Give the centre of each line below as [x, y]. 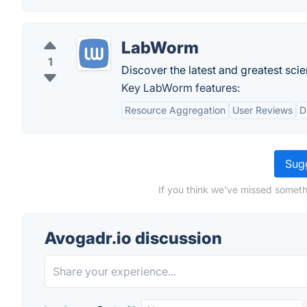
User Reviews [262, 110]
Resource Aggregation [175, 110]
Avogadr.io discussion [133, 238]
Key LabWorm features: [181, 88]
